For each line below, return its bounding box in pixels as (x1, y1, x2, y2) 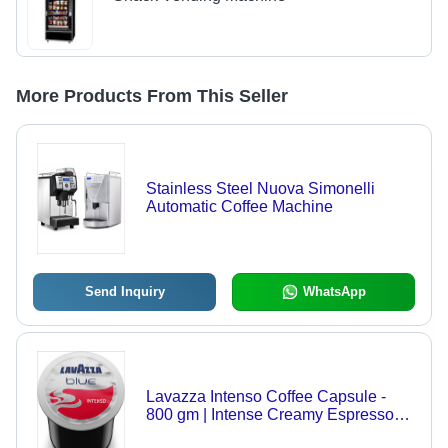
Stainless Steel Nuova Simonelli (145, 180, 375, 198)
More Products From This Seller (16, 86, 288, 107)
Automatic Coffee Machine (145, 198, 333, 216)
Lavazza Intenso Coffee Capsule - (145, 388, 386, 406)
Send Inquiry (84, 284, 165, 300)
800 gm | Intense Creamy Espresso (145, 406, 394, 424)
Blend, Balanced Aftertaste (145, 424, 335, 442)
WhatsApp (302, 284, 366, 300)
